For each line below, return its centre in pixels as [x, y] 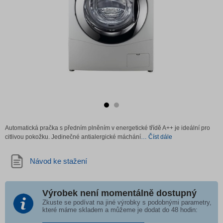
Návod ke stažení [58, 161]
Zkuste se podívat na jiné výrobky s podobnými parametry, [127, 202]
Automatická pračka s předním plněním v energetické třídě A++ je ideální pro [108, 128]
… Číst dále [157, 137]
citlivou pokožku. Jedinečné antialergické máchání [73, 137]
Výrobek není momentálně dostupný [119, 193]
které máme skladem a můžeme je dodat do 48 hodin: [120, 210]
